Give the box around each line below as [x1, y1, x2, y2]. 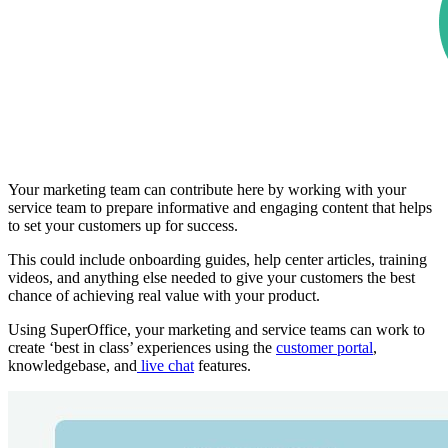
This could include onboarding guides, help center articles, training [8, 251, 427, 269]
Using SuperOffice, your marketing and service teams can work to [8, 321, 425, 339]
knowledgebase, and [8, 357, 137, 375]
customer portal [276, 339, 373, 357]
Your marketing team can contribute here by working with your [8, 181, 406, 199]
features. [194, 357, 251, 375]
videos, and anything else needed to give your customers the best [8, 269, 415, 287]
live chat [137, 357, 194, 375]
